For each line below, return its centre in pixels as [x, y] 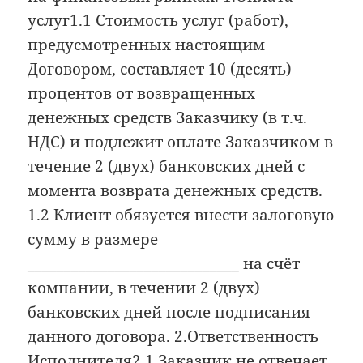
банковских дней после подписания [169, 312]
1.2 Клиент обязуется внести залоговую [181, 214]
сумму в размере [93, 239]
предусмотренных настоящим [147, 44]
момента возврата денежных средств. [175, 190]
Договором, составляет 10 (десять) [160, 68]
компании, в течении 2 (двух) [144, 287]
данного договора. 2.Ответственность [173, 336]
